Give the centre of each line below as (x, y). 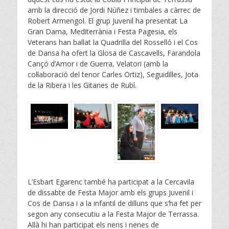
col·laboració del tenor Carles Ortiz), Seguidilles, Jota (113, 75)
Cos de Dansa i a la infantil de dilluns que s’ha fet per (114, 203)
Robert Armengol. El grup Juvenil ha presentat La (108, 21)
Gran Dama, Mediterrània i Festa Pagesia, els (102, 32)
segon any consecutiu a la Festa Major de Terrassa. (113, 214)
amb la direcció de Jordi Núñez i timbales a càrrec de (114, 10)
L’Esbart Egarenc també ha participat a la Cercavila (111, 181)
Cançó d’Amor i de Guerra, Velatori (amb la (98, 64)
